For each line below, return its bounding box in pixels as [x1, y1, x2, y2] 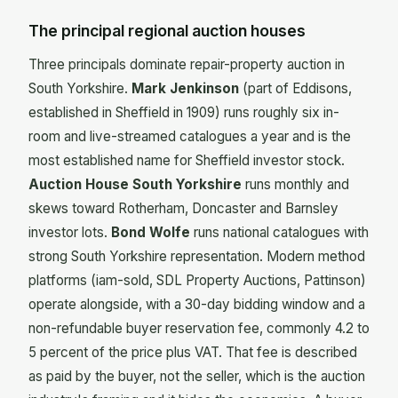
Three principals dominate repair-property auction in [28, 56, 345, 74]
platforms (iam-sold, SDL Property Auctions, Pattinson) [28, 272, 366, 290]
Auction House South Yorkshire [28, 176, 242, 194]
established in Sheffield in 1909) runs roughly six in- [28, 104, 339, 122]
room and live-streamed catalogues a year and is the [28, 128, 351, 146]
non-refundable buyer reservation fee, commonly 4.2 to [28, 320, 370, 338]
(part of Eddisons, [239, 80, 352, 98]
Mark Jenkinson [131, 80, 239, 98]
